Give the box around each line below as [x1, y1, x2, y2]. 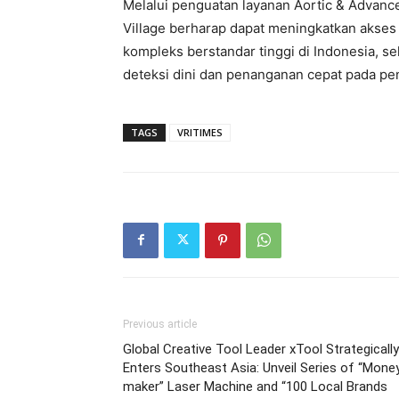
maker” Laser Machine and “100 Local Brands [123, 378, 387, 395]
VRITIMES [177, 125, 223, 139]
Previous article [123, 317, 197, 330]
